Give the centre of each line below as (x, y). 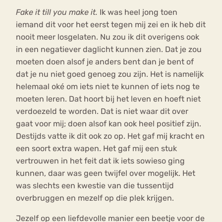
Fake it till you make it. (57, 12)
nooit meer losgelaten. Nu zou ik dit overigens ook (108, 37)
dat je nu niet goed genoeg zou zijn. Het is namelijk (110, 74)
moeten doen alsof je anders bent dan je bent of (105, 62)
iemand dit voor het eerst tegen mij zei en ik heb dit (111, 25)
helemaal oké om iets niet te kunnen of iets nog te (108, 87)
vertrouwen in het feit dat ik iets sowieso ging (100, 161)
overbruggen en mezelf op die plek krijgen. (96, 198)
